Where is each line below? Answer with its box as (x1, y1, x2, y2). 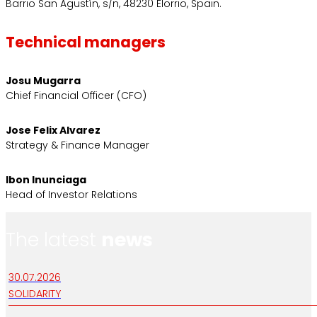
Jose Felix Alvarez (6, 123, 100, 138)
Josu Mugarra (6, 74, 81, 88)
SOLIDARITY (8, 287, 61, 301)
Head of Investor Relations (6, 187, 137, 202)
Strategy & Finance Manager (6, 138, 149, 153)
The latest (6, 226, 101, 253)
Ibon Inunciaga (6, 172, 86, 187)
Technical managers (6, 31, 166, 52)
